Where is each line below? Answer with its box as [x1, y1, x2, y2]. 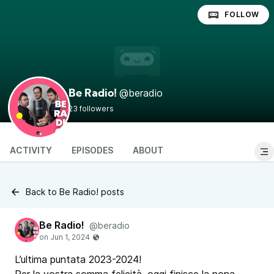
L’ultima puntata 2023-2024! [15, 253, 145, 265]
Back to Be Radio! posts [26, 187, 124, 197]
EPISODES [72, 145, 113, 155]
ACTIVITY [10, 145, 52, 155]
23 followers [68, 104, 114, 113]
